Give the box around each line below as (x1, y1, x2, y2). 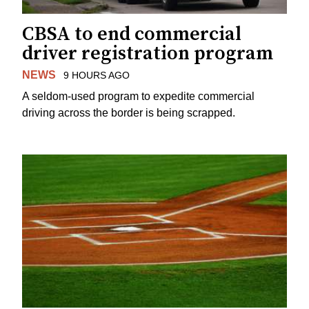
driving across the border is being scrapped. (22, 106, 235, 119)
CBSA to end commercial (22, 22, 241, 47)
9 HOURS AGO (63, 70, 130, 81)
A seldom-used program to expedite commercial (22, 90, 255, 102)
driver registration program (22, 41, 273, 66)
